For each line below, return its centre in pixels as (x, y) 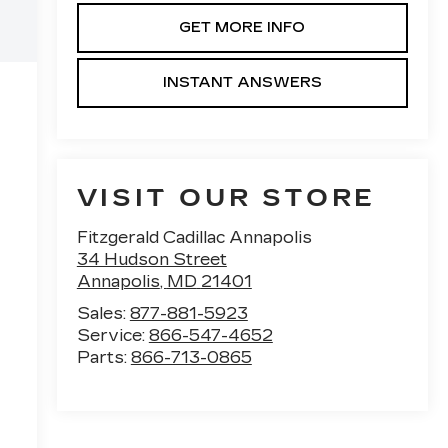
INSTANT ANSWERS (242, 82)
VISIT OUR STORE (226, 198)
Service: (112, 336)
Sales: (103, 314)
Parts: (103, 358)
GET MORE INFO (242, 27)
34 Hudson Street (151, 260)
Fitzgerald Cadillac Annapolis (194, 238)
